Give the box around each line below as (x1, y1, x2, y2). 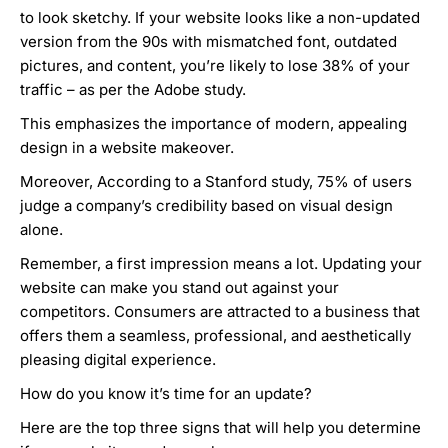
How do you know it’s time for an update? (20, 384, 316, 404)
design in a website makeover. (20, 138, 238, 158)
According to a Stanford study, (97, 172, 317, 192)
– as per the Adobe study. (63, 80, 250, 100)
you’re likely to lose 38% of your (180, 56, 410, 76)
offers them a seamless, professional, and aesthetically (20, 326, 411, 346)
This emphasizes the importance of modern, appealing (20, 114, 407, 134)
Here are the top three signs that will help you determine (20, 418, 421, 438)
